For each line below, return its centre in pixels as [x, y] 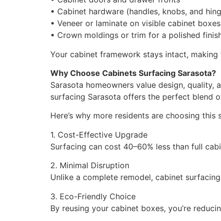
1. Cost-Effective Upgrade [99, 134]
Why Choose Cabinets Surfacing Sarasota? [133, 73]
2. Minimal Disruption [90, 166]
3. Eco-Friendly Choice [93, 196]
